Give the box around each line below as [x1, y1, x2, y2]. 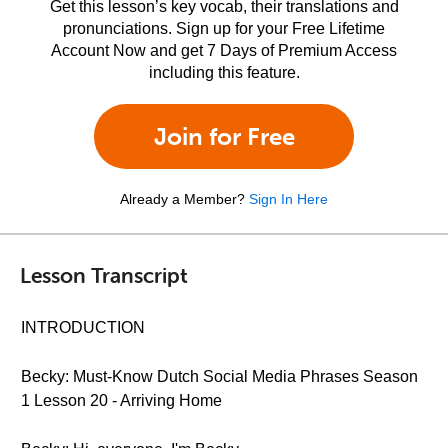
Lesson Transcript [20, 261, 188, 288]
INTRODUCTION [21, 319, 145, 336]
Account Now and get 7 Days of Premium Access [51, 42, 397, 59]
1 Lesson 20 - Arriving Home [21, 392, 222, 409]
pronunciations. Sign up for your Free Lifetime [63, 20, 385, 37]
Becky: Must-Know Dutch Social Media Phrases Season [21, 368, 418, 385]
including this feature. [148, 64, 300, 81]
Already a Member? [120, 191, 245, 207]
